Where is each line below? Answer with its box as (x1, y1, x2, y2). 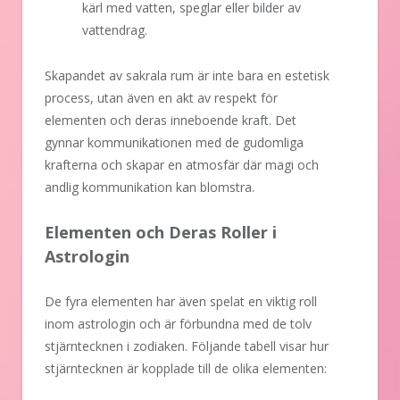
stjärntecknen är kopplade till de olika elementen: (45, 360, 327, 378)
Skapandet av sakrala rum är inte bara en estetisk (45, 66, 329, 84)
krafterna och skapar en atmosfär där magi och (45, 155, 319, 173)
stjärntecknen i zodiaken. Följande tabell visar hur (45, 337, 329, 355)
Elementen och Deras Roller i (45, 221, 277, 244)
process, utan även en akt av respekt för (45, 88, 278, 106)
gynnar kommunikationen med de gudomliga (45, 133, 304, 151)
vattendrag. (82, 21, 147, 38)
